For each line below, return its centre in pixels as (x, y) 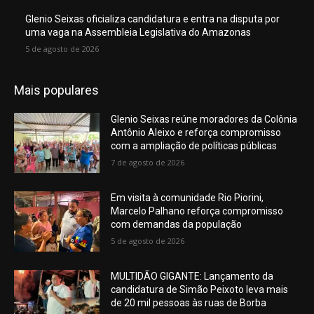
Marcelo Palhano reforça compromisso (197, 211)
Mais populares (56, 90)
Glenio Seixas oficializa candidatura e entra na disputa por (152, 19)
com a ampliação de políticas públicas (194, 146)
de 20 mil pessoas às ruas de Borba (189, 302)
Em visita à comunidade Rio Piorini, (187, 198)
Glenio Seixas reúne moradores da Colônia (204, 120)
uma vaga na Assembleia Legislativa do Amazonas (138, 33)
